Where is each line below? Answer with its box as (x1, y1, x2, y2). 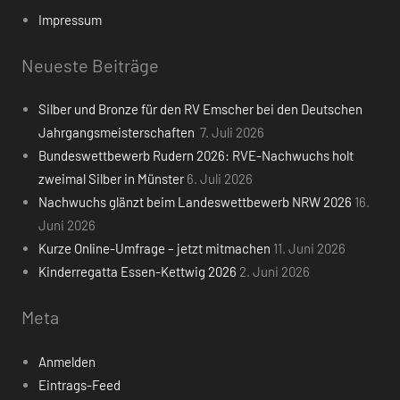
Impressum (37, 11, 102, 28)
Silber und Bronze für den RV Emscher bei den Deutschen (37, 101, 362, 118)
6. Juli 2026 (186, 171, 253, 187)
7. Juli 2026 (199, 124, 264, 141)
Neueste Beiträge (21, 54, 159, 76)
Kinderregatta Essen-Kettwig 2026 (37, 263, 237, 280)
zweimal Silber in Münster (37, 171, 184, 187)
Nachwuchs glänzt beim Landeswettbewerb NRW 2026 (37, 194, 352, 211)
